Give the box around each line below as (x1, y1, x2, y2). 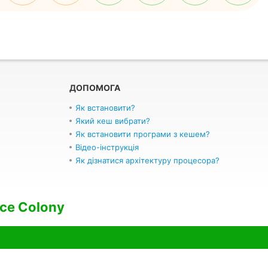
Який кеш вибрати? (75, 116, 150, 126)
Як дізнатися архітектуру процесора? (75, 156, 220, 165)
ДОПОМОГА (69, 83, 120, 93)
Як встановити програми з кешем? (75, 129, 210, 139)
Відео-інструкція (75, 142, 139, 152)
